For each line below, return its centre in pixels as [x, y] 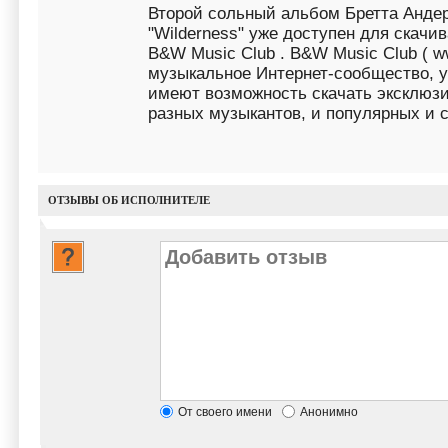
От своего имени [225, 412]
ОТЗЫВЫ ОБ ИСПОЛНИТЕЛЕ [129, 200]
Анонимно [329, 412]
